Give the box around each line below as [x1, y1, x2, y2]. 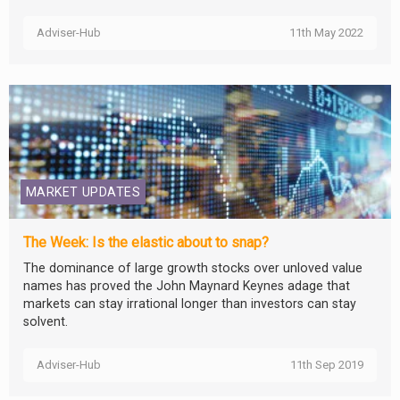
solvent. [23, 314, 68, 329]
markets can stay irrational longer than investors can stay [23, 296, 356, 312]
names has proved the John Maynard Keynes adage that [23, 279, 350, 294]
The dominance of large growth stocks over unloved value [23, 261, 362, 276]
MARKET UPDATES [26, 185, 140, 200]
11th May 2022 [289, 26, 363, 40]
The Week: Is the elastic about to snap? [23, 234, 269, 252]
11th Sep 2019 [290, 358, 363, 372]
